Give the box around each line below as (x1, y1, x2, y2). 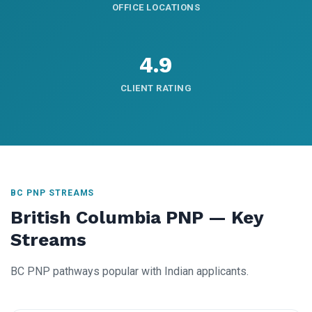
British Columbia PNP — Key (10, 207, 263, 228)
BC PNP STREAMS (10, 188, 95, 198)
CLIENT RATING (120, 83, 192, 94)
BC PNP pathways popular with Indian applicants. (10, 265, 249, 279)
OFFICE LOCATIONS (111, 2, 201, 13)
